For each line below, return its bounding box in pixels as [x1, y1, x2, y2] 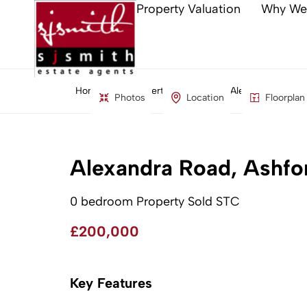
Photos [114, 92, 145, 103]
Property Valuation [136, 1, 241, 16]
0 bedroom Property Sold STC [70, 194, 240, 209]
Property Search [130, 85, 201, 97]
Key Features [70, 275, 152, 291]
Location [186, 92, 224, 103]
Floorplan [265, 92, 305, 103]
